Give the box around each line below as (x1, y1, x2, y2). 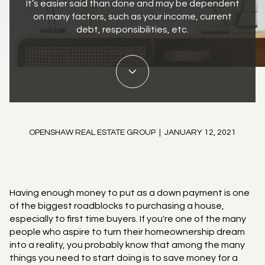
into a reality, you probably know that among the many (9, 240, 245, 250)
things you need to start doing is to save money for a (9, 253, 238, 263)
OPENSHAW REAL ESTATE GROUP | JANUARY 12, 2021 (29, 128, 236, 137)
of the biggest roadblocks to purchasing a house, (9, 201, 224, 211)
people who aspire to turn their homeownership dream (9, 227, 245, 237)
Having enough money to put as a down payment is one (9, 188, 250, 198)
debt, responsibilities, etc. (76, 25, 189, 35)
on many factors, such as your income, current (33, 12, 232, 22)
